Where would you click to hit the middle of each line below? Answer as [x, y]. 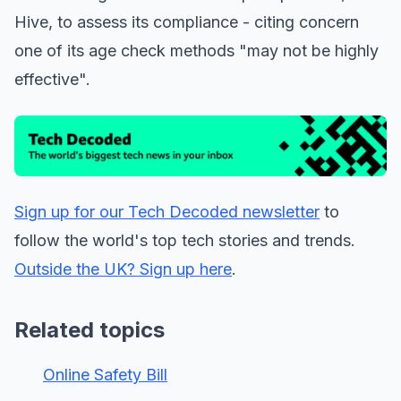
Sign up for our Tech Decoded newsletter [167, 211]
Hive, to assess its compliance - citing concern [187, 22]
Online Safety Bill [105, 374]
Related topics [90, 329]
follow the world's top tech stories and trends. [185, 240]
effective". [52, 80]
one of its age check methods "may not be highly [196, 51]
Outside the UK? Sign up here [123, 269]
